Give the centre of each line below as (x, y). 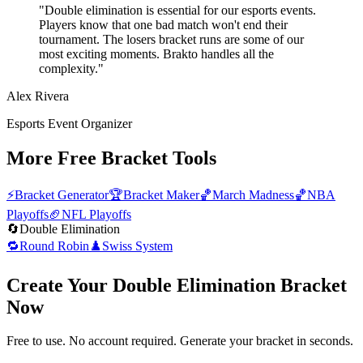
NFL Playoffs (96, 214)
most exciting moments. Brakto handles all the (156, 53)
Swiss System (137, 246)
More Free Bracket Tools (111, 158)
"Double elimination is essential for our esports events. (177, 10)
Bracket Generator (62, 194)
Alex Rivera (38, 96)
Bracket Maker (161, 194)
